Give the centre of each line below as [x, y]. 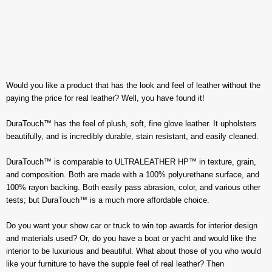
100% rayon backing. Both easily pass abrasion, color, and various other [133, 187]
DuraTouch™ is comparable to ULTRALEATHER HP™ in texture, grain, [131, 161]
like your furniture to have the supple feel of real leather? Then [115, 263]
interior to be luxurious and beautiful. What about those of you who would [134, 251]
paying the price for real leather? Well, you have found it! [105, 98]
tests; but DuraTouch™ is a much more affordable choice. [108, 200]
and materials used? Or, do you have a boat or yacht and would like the [131, 238]
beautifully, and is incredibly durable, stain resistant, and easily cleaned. [132, 136]
